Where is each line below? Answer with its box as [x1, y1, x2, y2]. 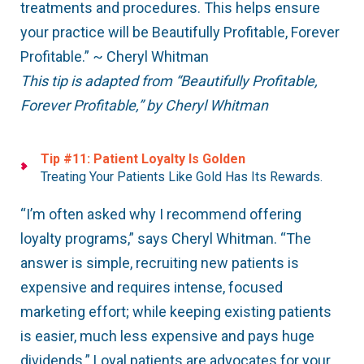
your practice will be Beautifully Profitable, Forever [20, 24, 340, 41]
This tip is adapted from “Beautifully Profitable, [20, 72, 318, 90]
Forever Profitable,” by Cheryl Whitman [20, 97, 268, 115]
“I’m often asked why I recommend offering [20, 206, 301, 223]
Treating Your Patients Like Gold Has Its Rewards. [41, 169, 323, 185]
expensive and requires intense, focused [20, 279, 283, 297]
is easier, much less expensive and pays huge [20, 327, 314, 345]
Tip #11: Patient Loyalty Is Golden [41, 151, 245, 167]
